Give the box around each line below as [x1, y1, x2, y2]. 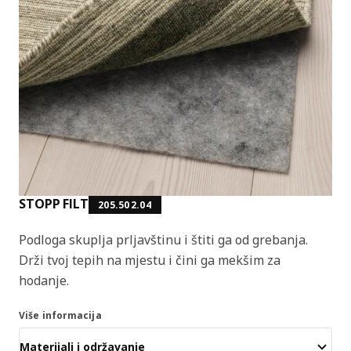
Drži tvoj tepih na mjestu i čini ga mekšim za [19, 251, 280, 269]
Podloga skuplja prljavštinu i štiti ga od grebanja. [19, 230, 308, 248]
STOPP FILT [19, 194, 89, 212]
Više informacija [19, 308, 102, 322]
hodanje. [19, 271, 69, 289]
